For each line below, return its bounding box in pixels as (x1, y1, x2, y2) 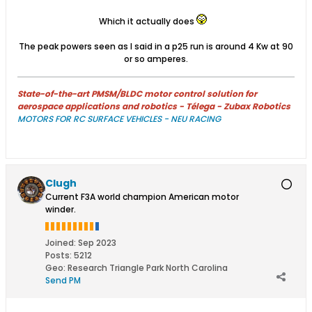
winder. (45, 203, 76, 215)
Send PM (45, 274, 81, 286)
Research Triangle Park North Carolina (68, 261, 228, 274)
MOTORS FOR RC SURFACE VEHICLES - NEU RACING (17, 112, 221, 125)
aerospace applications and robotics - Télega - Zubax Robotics (17, 100, 290, 112)
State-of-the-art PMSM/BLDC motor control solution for (17, 87, 257, 100)
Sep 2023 (78, 236, 116, 249)
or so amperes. (124, 52, 188, 65)
